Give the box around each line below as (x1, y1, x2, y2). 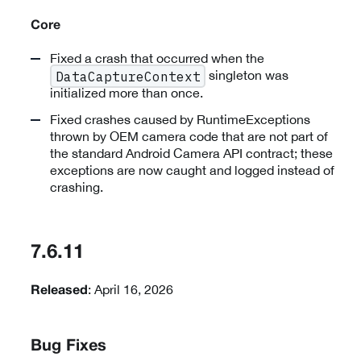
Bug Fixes (31, 339, 106, 355)
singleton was (205, 68, 289, 82)
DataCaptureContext (55, 68, 201, 85)
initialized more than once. (50, 85, 203, 101)
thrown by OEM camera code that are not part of (50, 129, 328, 144)
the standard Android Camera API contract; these (50, 146, 333, 161)
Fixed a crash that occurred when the (50, 51, 264, 65)
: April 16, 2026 (88, 282, 173, 297)
